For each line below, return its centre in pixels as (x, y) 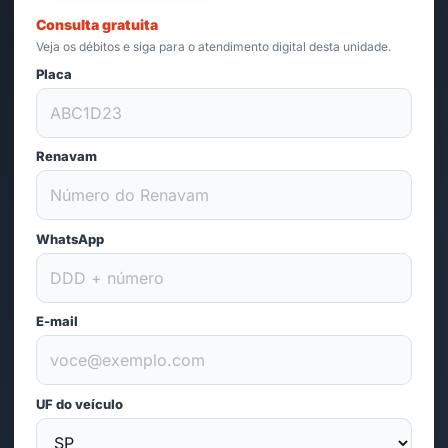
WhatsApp (70, 239)
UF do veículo (79, 404)
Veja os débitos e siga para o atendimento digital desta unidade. (213, 46)
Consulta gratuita (97, 24)
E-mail (57, 321)
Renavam (66, 156)
